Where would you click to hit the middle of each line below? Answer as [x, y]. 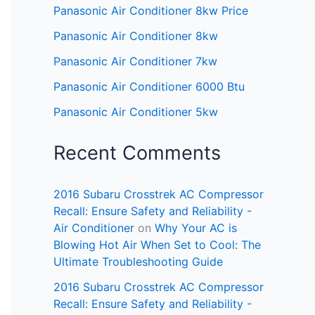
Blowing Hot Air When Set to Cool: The [157, 245]
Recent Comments [137, 153]
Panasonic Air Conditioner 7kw [135, 62]
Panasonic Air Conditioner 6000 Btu [149, 87]
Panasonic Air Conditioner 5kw [136, 112]
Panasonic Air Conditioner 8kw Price [151, 11]
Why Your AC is [196, 228]
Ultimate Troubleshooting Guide [138, 262]
